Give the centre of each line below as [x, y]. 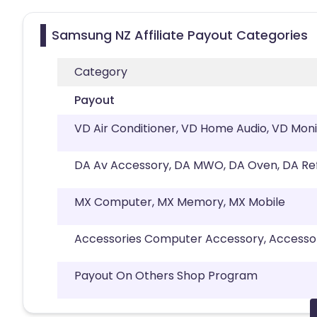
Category [101, 71]
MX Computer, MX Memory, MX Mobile [180, 202]
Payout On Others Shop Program [166, 275]
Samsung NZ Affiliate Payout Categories [180, 35]
